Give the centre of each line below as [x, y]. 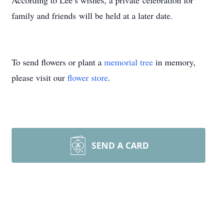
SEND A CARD [120, 145]
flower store [88, 77]
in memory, [174, 62]
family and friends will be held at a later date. [92, 15]
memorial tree [129, 62]
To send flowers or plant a [58, 62]
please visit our [39, 77]
